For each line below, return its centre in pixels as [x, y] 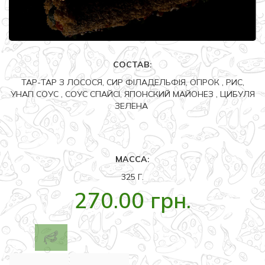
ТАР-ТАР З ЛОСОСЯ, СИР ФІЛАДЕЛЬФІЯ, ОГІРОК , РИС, [132, 83]
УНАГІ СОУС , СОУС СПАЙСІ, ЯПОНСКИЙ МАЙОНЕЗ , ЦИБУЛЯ [132, 94]
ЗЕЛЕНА [132, 106]
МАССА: [132, 159]
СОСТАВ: [132, 65]
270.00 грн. [132, 201]
